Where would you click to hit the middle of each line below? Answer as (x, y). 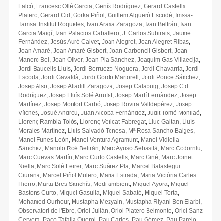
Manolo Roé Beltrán (72, 148)
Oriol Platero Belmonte (141, 210)
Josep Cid (175, 86)
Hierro (27, 184)
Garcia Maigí (35, 33)
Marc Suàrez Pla (107, 166)
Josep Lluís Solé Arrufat (81, 95)
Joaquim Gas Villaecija (168, 59)
